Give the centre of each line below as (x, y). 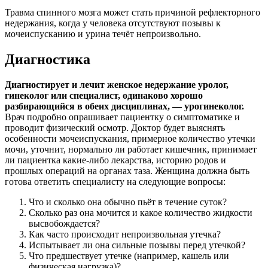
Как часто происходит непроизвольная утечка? (125, 234)
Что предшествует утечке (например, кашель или (129, 256)
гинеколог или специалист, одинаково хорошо (104, 96)
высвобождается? (64, 224)
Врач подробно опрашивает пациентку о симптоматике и (122, 117)
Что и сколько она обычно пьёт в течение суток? (128, 202)
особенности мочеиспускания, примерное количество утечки (130, 139)
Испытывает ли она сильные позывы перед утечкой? (137, 245)
